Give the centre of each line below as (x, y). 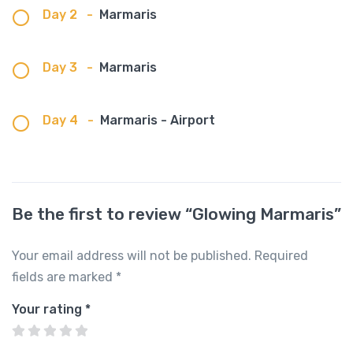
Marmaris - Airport (158, 121)
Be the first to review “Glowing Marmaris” (176, 214)
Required (281, 256)
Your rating (48, 310)
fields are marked (64, 277)
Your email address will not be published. (132, 256)
